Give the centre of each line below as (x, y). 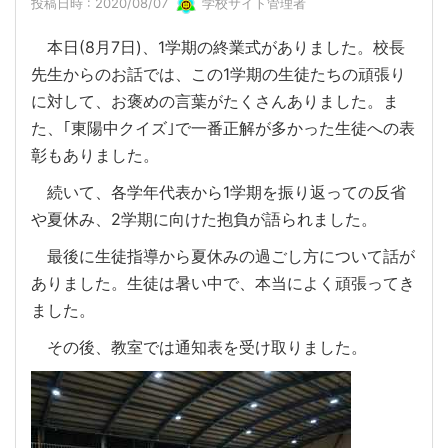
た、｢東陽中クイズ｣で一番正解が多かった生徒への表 (223, 128)
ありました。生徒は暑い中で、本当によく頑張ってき (223, 283)
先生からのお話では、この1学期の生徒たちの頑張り (218, 74)
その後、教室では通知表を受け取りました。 (199, 347)
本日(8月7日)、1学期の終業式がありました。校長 (218, 47)
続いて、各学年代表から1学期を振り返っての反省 (218, 192)
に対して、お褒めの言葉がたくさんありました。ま (215, 101)
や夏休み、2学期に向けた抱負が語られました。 (204, 219)
